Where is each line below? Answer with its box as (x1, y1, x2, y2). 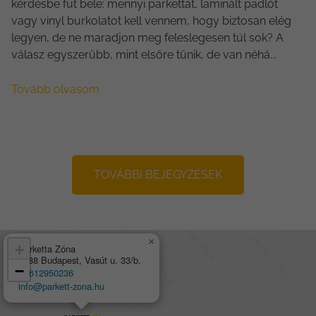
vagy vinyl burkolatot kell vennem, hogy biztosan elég (11, 13, 291, 28)
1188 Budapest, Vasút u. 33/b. (18, 253, 141, 267)
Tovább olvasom (11, 82, 99, 96)
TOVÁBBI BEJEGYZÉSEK (94, 167, 222, 181)
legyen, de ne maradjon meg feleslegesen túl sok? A (11, 30, 284, 44)
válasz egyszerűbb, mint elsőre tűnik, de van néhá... (11, 47, 276, 61)
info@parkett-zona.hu (18, 279, 104, 293)
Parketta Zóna (18, 241, 75, 255)
